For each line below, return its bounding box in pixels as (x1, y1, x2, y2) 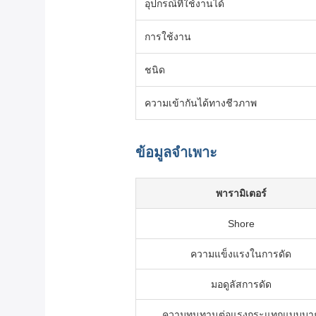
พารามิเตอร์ (215, 188, 267, 199)
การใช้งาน (145, 31, 191, 42)
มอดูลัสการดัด (210, 279, 272, 290)
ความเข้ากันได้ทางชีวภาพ (145, 97, 257, 109)
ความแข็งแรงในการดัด (190, 248, 291, 260)
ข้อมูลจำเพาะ (135, 145, 217, 160)
